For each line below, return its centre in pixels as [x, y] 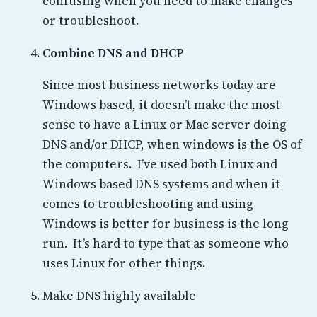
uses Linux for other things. [124, 264]
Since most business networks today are [159, 85]
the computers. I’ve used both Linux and [160, 165]
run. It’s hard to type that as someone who [166, 244]
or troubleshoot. [91, 21]
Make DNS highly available [119, 295]
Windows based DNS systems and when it [161, 184]
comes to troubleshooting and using [148, 204]
